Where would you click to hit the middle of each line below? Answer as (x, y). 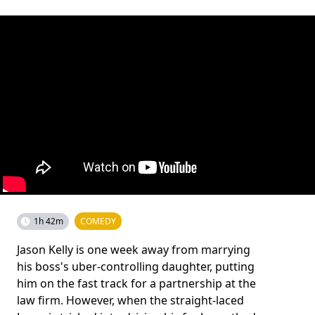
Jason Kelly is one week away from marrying (134, 250)
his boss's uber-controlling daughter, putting (136, 266)
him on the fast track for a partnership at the (136, 283)
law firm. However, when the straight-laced (130, 300)
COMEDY (98, 221)
